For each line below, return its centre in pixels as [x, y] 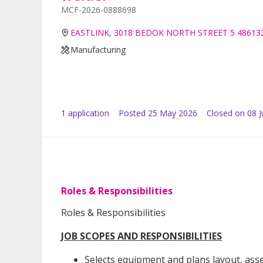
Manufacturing [98, 50]
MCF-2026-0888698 [99, 10]
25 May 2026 [173, 113]
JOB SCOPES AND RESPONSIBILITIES [141, 236]
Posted [132, 113]
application [87, 113]
